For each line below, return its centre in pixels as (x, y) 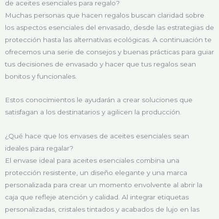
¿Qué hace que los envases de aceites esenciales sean (97, 136)
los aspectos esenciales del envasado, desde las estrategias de (109, 27)
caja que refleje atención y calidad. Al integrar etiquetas (97, 197)
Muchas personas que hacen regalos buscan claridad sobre (105, 15)
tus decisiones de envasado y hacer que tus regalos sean (100, 64)
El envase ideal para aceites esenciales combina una (92, 161)
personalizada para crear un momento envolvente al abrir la (104, 185)
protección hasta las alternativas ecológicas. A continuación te (108, 39)
